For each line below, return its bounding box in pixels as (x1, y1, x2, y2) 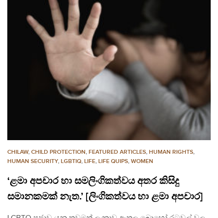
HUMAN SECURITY (7, 158, 58, 165)
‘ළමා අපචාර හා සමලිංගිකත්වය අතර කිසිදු (7, 175, 179, 187)
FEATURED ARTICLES (89, 148, 146, 156)
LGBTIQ (61, 158, 81, 165)
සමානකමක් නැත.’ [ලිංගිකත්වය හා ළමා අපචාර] (7, 191, 203, 203)
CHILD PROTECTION (31, 148, 86, 156)
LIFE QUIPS (98, 158, 128, 165)
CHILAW (7, 148, 28, 156)
